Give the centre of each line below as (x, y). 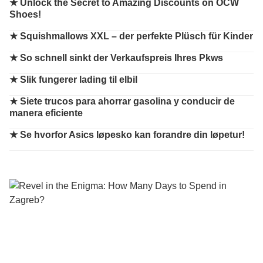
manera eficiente (46, 113)
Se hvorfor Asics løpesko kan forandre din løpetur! (132, 135)
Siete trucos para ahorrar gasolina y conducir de (127, 101)
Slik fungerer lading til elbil (79, 80)
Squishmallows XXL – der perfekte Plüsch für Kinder (136, 36)
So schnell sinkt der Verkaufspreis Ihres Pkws (122, 58)
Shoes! (25, 14)
